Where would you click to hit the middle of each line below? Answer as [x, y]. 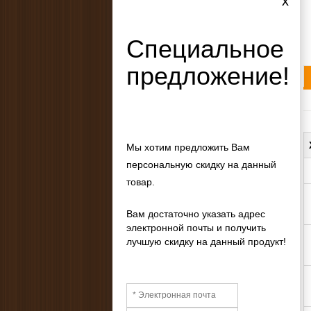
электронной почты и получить [196, 228]
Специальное [205, 49]
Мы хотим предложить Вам [188, 147]
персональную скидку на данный [201, 165]
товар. [141, 182]
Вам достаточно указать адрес [196, 214]
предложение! [208, 76]
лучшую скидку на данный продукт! [206, 242]
